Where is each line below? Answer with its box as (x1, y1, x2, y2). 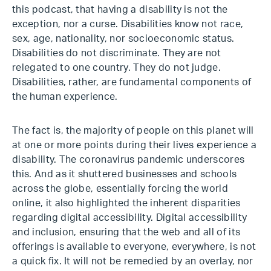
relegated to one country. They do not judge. (12, 63, 221, 73)
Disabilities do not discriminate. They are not (12, 48, 221, 58)
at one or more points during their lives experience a (12, 140, 256, 150)
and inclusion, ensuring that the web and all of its (12, 227, 241, 237)
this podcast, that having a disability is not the (12, 5, 228, 15)
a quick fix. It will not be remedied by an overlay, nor (12, 256, 253, 266)
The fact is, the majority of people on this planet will (12, 126, 254, 135)
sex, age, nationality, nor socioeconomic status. (12, 34, 235, 44)
